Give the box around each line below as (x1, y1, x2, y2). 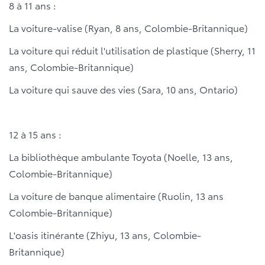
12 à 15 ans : (9, 127, 62, 141)
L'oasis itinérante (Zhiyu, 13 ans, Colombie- (9, 228, 201, 242)
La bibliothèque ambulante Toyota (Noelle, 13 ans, (9, 150, 233, 164)
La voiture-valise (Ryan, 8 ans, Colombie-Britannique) (9, 21, 248, 35)
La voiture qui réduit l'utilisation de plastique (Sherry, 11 (9, 43, 256, 57)
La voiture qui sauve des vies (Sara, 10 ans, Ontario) (9, 82, 238, 96)
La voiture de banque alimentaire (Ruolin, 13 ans (9, 189, 224, 203)
